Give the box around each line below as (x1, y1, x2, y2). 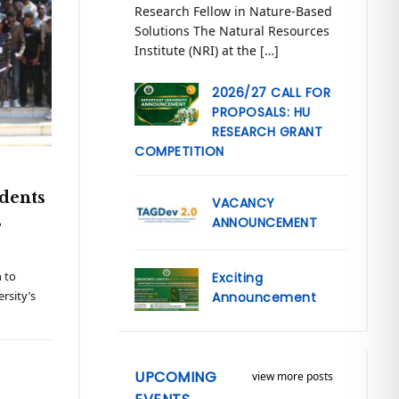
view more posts (251, 369, 333, 385)
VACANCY (212, 194, 275, 213)
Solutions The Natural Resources (134, 22, 330, 40)
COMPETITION (134, 142, 224, 161)
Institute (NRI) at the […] (134, 42, 280, 60)
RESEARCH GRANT (212, 123, 323, 142)
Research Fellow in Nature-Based (134, 3, 333, 20)
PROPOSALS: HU (212, 103, 311, 122)
